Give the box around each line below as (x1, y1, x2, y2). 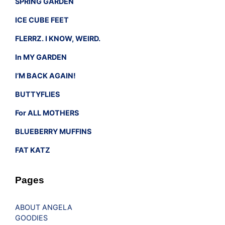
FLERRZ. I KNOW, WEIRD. (15, 34, 100, 43)
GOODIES (15, 213, 48, 222)
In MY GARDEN (15, 53, 67, 62)
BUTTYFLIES (15, 90, 60, 99)
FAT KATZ (15, 146, 50, 155)
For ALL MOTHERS (15, 108, 79, 118)
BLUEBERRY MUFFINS (15, 127, 91, 136)
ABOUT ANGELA (15, 203, 72, 212)
